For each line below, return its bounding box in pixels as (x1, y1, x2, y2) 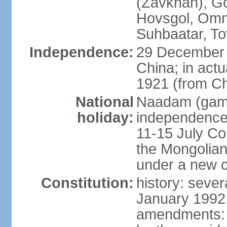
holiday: (77, 109, 134, 126)
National (75, 94, 134, 110)
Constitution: (41, 175, 134, 191)
